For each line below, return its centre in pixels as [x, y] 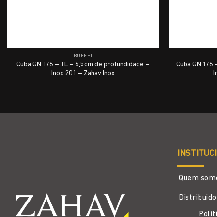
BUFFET [83, 56]
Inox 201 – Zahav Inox [83, 73]
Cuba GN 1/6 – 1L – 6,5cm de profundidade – [83, 64]
